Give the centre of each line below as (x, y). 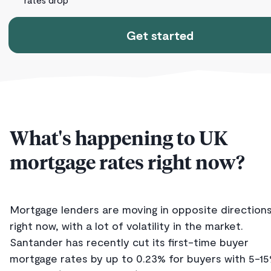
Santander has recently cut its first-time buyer (129, 242)
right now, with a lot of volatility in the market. (126, 226)
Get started (160, 35)
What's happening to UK (119, 139)
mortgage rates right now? (127, 164)
